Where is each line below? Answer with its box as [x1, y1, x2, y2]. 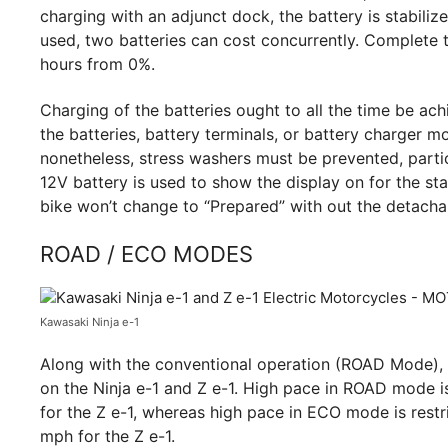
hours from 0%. [40, 53, 155, 74]
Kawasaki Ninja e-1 [40, 314, 139, 329]
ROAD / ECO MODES [40, 240, 253, 267]
